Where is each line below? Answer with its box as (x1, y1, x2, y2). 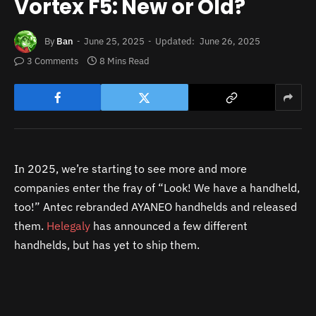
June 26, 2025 (200, 35, 260, 47)
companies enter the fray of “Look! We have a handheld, (14, 181, 300, 195)
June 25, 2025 (84, 35, 145, 47)
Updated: (155, 35, 195, 47)
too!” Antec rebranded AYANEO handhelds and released (14, 200, 297, 214)
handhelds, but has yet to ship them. (14, 238, 200, 253)
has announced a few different (90, 219, 248, 233)
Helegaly (47, 219, 90, 233)
